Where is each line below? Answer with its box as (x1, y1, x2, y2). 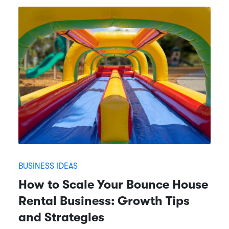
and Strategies (18, 210, 104, 224)
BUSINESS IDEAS (18, 161, 78, 171)
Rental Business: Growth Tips (18, 193, 190, 208)
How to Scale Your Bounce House (18, 177, 208, 192)
